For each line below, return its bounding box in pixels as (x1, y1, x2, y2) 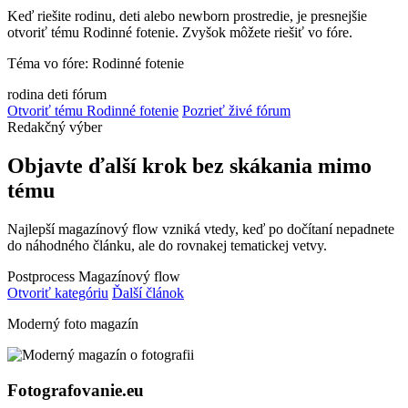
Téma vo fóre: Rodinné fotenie (7, 56, 184, 72)
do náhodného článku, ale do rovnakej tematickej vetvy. (7, 238, 327, 254)
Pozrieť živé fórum (182, 103, 291, 119)
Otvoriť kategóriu (7, 285, 108, 301)
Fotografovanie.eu (7, 380, 144, 400)
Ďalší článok (112, 285, 184, 301)
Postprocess (7, 269, 75, 285)
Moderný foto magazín (7, 316, 138, 332)
